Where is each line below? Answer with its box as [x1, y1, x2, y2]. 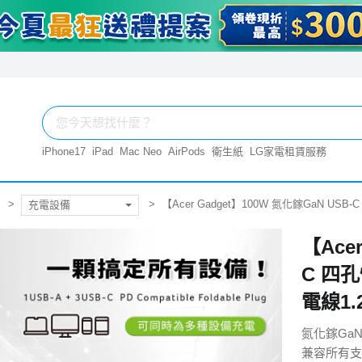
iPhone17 [42, 145, 86, 158]
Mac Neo [120, 145, 162, 158]
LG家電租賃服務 [250, 145, 326, 158]
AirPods [168, 145, 205, 158]
